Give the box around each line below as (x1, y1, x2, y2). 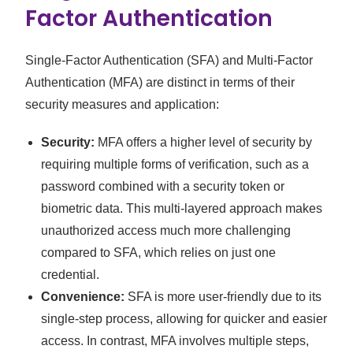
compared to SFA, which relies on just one (41, 246, 277, 260)
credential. (41, 268, 100, 282)
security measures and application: (25, 98, 220, 112)
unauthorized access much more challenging (41, 224, 292, 238)
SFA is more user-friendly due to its (124, 290, 322, 304)
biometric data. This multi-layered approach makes (41, 202, 323, 216)
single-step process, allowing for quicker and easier (41, 312, 328, 326)
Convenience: (41, 290, 125, 304)
